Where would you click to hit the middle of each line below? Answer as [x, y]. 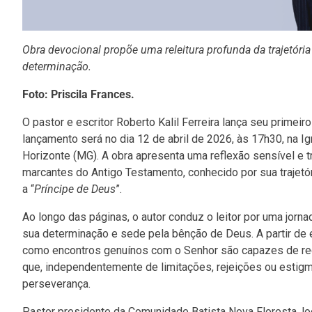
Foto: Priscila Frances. [78, 95]
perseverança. [56, 284]
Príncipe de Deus [75, 189]
